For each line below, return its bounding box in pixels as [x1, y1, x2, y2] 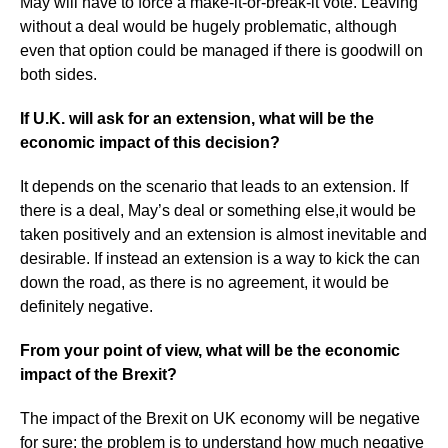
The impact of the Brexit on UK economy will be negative [20, 409, 420, 427]
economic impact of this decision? [20, 133, 280, 151]
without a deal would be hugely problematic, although [20, 17, 397, 35]
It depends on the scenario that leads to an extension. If [20, 177, 408, 195]
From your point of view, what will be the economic [20, 341, 400, 359]
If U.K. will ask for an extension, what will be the [20, 109, 374, 127]
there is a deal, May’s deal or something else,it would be [20, 201, 416, 219]
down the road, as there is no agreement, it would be [20, 273, 389, 291]
